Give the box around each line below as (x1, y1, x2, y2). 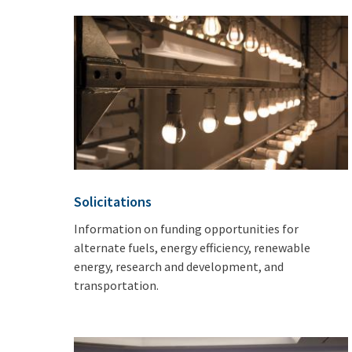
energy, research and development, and (74, 258, 284, 274)
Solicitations (74, 192, 152, 211)
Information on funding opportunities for (74, 220, 299, 236)
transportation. (74, 277, 159, 293)
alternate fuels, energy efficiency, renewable (74, 239, 311, 255)
